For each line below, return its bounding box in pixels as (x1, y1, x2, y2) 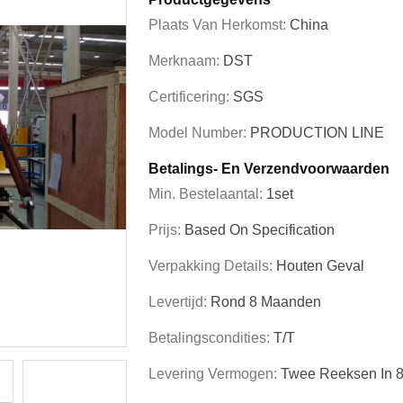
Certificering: (148, 89, 233, 104)
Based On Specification (184, 222, 335, 237)
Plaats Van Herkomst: (148, 17, 290, 32)
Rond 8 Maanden (210, 294, 321, 309)
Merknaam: (148, 53, 223, 68)
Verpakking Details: (148, 258, 276, 273)
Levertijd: (148, 294, 210, 309)
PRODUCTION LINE (250, 125, 384, 140)
